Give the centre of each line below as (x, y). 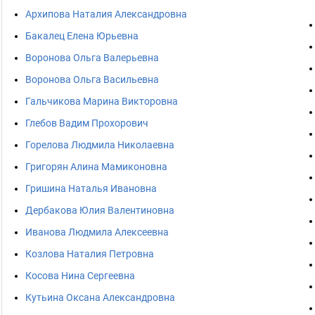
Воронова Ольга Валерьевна (92, 58)
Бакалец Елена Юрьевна (82, 36)
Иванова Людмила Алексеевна (97, 232)
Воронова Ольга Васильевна (92, 79)
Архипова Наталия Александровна (106, 14)
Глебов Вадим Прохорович (87, 123)
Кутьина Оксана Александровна (100, 297)
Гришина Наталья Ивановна (91, 188)
